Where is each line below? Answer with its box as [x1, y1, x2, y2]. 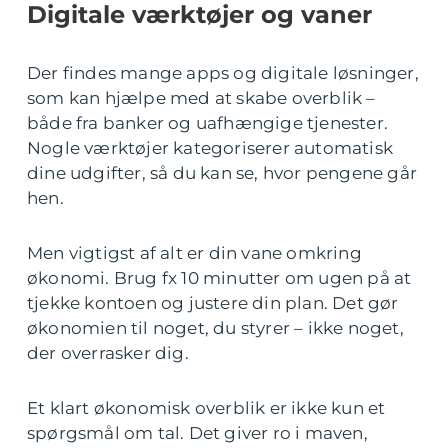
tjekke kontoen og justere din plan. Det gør [27, 293, 399, 313]
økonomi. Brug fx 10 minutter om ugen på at [27, 268, 412, 288]
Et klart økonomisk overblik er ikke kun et [27, 398, 386, 418]
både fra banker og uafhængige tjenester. [27, 113, 389, 133]
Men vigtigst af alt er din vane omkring [27, 243, 362, 263]
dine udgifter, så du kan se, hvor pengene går [27, 163, 418, 183]
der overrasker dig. [27, 343, 189, 363]
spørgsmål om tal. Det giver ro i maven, [27, 423, 368, 443]
